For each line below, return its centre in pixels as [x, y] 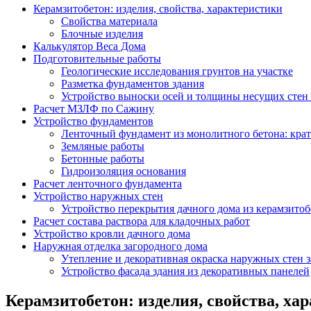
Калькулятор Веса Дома [90, 46]
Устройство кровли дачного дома [112, 233]
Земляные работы [103, 146]
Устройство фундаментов [93, 121]
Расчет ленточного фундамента [108, 183]
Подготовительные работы [97, 58]
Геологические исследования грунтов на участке [177, 71]
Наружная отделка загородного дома [120, 246]
